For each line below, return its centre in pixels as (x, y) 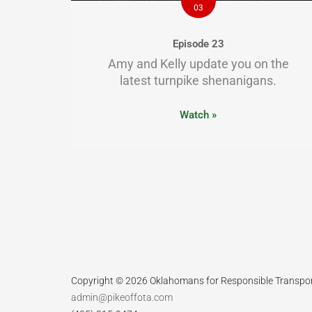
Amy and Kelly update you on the (198, 63)
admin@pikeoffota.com (122, 297)
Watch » (198, 115)
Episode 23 (198, 44)
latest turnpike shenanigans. (198, 80)
